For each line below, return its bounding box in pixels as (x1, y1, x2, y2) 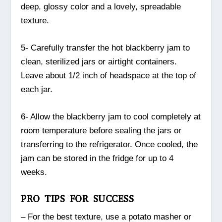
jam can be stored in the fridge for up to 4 (21, 154, 174, 164)
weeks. (21, 167, 48, 177)
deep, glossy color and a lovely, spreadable (21, 1, 181, 11)
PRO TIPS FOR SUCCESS (21, 192, 134, 205)
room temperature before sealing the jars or (21, 126, 182, 136)
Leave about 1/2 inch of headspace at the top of (21, 71, 197, 81)
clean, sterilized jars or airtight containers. (21, 57, 177, 67)
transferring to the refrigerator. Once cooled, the (21, 140, 198, 150)
